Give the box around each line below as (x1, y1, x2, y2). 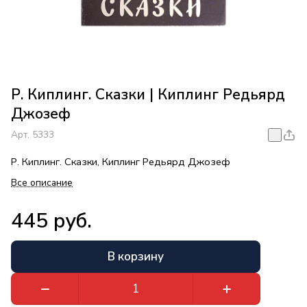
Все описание (11, 176, 73, 190)
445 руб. (11, 207, 92, 236)
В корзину (108, 249, 164, 265)
